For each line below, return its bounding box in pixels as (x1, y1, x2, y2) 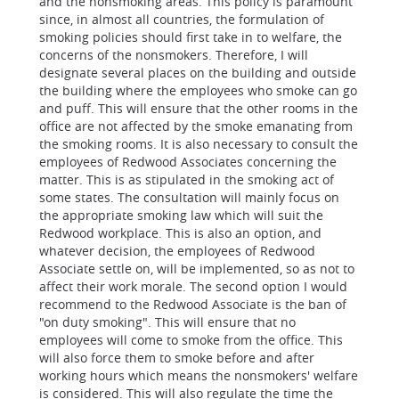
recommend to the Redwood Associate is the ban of (39, 296, 346, 313)
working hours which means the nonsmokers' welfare (39, 367, 358, 384)
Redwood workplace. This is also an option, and (39, 224, 322, 241)
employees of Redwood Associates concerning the (39, 153, 337, 170)
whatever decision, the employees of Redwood (39, 242, 315, 259)
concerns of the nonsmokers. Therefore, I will (39, 46, 308, 63)
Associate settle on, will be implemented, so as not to (39, 260, 354, 277)
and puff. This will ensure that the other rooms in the (39, 100, 358, 117)
